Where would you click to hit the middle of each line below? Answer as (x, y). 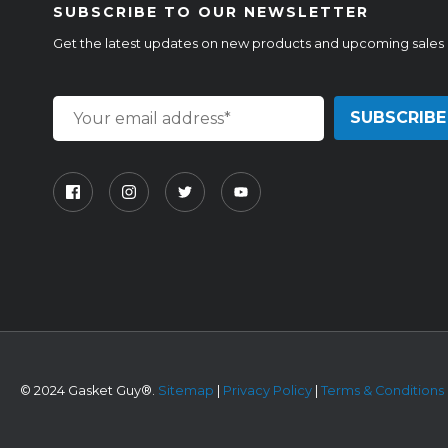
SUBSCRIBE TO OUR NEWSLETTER (211, 11)
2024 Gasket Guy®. (94, 390)
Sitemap (186, 390)
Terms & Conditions (382, 390)
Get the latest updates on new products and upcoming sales (249, 42)
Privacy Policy (267, 390)
